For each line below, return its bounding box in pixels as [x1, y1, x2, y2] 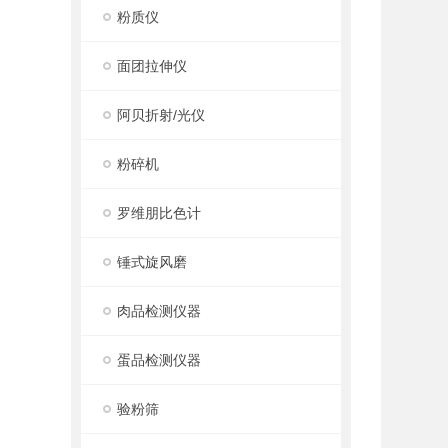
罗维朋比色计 [117, 205, 202, 221]
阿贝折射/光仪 [117, 107, 206, 123]
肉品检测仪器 [117, 303, 202, 319]
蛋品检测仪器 [117, 352, 202, 368]
